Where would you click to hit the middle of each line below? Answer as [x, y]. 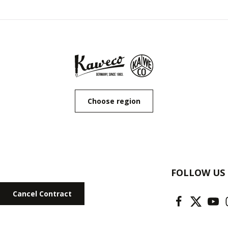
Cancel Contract [42, 193]
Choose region [114, 101]
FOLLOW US [198, 172]
